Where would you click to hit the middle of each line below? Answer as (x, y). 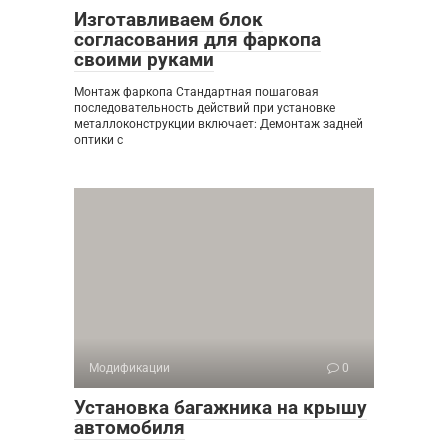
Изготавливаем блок (168, 19)
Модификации (129, 368)
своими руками (144, 59)
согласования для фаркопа (197, 39)
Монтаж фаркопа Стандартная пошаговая (196, 92)
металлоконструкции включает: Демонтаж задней (218, 124)
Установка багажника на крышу (220, 407)
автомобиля (129, 427)
